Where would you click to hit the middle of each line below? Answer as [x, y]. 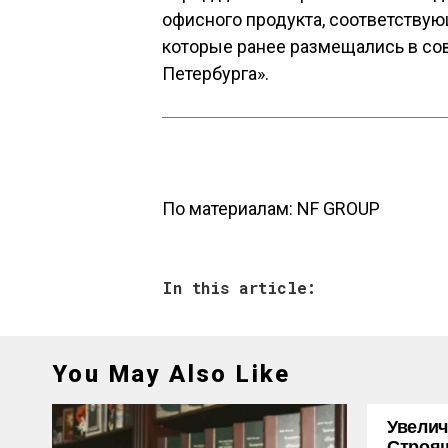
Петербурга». [215, 73]
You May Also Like [171, 374]
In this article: [239, 287]
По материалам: [229, 208]
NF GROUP [338, 208]
